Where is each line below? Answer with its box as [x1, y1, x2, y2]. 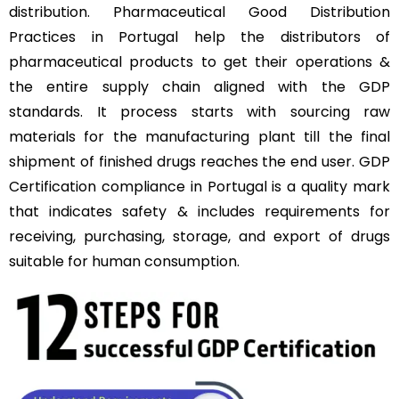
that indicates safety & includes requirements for [9, 201, 390, 222]
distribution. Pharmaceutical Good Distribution [9, 2, 390, 22]
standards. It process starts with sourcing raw [9, 102, 390, 122]
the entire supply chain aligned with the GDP [9, 77, 390, 97]
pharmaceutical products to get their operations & [9, 52, 390, 72]
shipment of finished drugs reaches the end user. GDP [9, 151, 390, 172]
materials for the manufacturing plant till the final [9, 126, 390, 147]
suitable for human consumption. [9, 251, 247, 272]
